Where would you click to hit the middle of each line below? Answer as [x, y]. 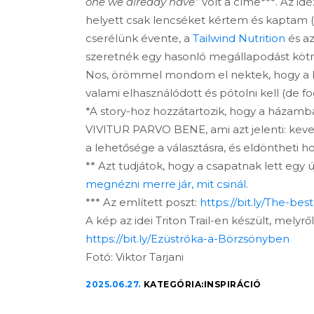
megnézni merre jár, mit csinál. [167, 184]
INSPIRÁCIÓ [232, 284]
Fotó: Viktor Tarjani [135, 257]
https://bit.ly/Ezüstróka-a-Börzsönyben [187, 239]
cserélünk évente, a [139, 38]
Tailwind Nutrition [239, 38]
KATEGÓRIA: [173, 284]
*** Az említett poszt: [143, 202]
